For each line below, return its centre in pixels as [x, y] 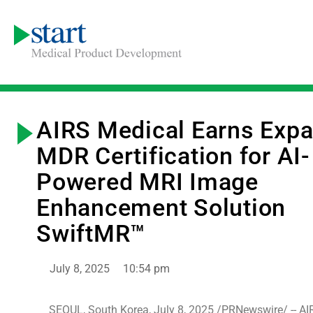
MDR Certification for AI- [173, 156]
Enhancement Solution [161, 208]
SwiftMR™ [91, 233]
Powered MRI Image [147, 182]
